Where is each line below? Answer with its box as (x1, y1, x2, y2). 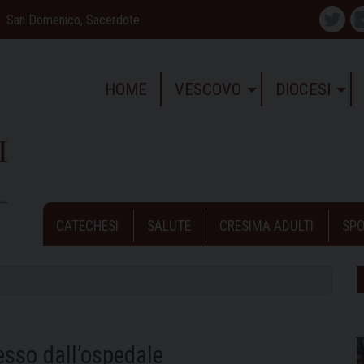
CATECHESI (56, 217, 119, 234)
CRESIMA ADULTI (219, 217, 314, 234)
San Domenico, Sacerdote (6, 11, 140, 28)
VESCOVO (174, 79, 241, 99)
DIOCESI (275, 79, 331, 99)
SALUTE (147, 217, 191, 234)
